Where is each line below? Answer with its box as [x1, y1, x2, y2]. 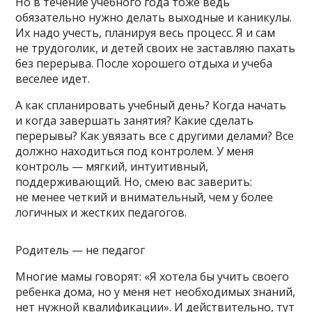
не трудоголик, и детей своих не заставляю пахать [15, 40, 296, 56]
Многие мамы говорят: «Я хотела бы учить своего [15, 268, 290, 284]
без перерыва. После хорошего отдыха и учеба [15, 55, 273, 71]
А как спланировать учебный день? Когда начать [15, 97, 287, 113]
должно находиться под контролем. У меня [15, 143, 254, 159]
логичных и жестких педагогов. [15, 204, 187, 220]
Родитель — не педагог [15, 242, 146, 258]
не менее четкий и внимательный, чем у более [15, 189, 274, 205]
